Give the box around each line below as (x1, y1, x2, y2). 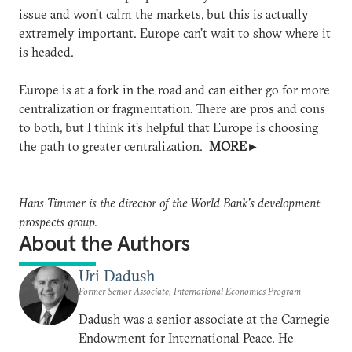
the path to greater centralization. (19, 138, 209, 154)
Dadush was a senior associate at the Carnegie (79, 311, 330, 327)
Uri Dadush (79, 266, 156, 285)
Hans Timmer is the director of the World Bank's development (19, 195, 320, 211)
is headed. (19, 44, 74, 60)
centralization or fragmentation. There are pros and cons (19, 101, 325, 116)
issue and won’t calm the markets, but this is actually (19, 6, 309, 22)
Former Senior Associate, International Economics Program (79, 285, 301, 297)
